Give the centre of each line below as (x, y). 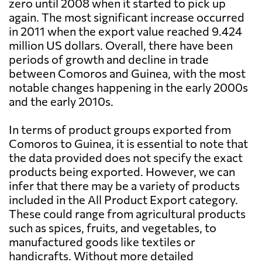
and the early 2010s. (61, 101)
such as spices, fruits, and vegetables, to (113, 228)
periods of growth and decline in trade (109, 59)
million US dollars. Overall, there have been (121, 45)
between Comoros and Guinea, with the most (127, 73)
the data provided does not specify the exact (126, 158)
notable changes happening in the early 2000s (128, 87)
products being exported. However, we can (122, 172)
